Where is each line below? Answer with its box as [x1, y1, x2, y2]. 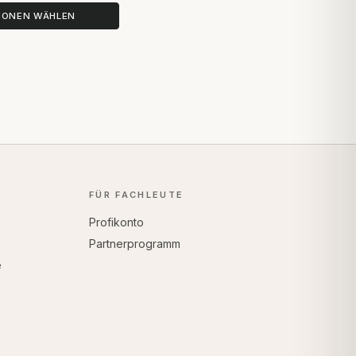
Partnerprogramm [88, 236, 180, 250]
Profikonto [88, 215, 144, 229]
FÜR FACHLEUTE [88, 188, 184, 200]
